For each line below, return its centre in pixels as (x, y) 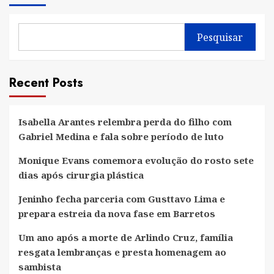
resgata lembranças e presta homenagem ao (122, 252)
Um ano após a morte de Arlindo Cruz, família (126, 238)
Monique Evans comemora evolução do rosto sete (136, 161)
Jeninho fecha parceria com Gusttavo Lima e (122, 199)
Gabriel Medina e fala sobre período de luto (121, 137)
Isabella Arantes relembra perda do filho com (125, 122)
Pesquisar (220, 37)
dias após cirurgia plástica (81, 175)
